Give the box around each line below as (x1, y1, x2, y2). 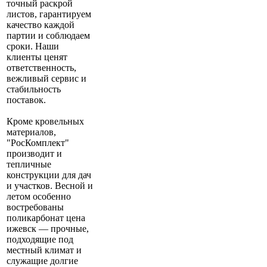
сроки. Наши (7, 41, 59, 52)
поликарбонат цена (7, 213, 85, 223)
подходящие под (7, 234, 73, 245)
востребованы (7, 202, 64, 213)
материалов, (7, 127, 56, 138)
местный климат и (7, 245, 82, 256)
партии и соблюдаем (7, 30, 90, 41)
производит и (7, 148, 62, 159)
